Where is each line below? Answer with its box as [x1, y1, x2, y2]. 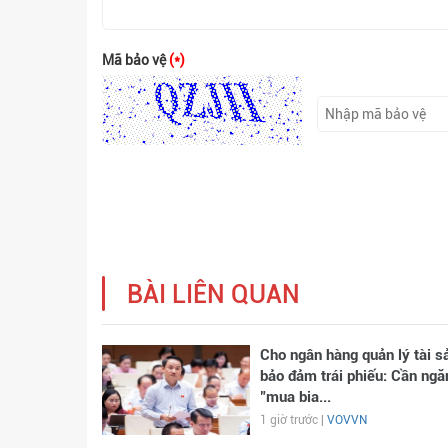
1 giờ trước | [259, 412, 327, 427]
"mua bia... [259, 387, 331, 406]
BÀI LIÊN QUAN [127, 279, 300, 309]
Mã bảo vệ [102, 51, 169, 68]
